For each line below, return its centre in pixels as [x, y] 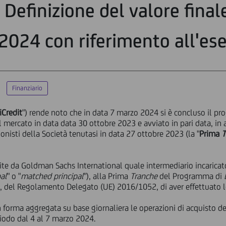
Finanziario [27, 88]
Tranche [144, 176]
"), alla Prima [107, 176]
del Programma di [191, 176]
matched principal [52, 176]
